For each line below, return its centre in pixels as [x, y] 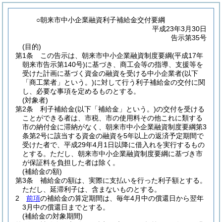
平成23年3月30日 [179, 29]
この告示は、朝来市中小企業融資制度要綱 [106, 55]
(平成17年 [188, 55]
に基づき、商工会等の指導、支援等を [144, 64]
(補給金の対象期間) [53, 216]
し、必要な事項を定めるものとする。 [81, 91]
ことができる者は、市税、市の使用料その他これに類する [112, 118]
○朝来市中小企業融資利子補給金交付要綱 [101, 20]
